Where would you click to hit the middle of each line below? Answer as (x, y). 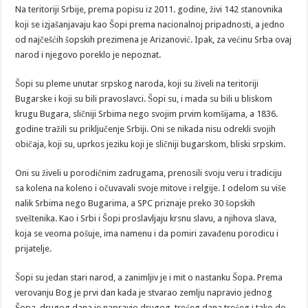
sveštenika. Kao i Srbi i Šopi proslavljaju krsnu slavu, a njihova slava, (146, 219)
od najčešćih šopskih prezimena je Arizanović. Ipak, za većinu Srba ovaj (154, 40)
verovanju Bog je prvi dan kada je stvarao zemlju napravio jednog (144, 293)
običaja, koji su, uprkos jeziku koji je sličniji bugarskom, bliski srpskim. (151, 144)
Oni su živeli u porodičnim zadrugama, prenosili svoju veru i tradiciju (149, 173)
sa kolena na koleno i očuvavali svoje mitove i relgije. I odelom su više (151, 188)
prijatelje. (34, 249)
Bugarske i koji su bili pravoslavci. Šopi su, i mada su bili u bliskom (144, 99)
